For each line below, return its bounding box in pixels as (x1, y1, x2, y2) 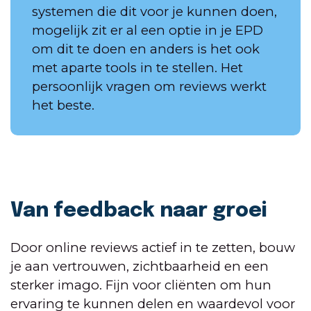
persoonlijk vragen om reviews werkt (31, 78, 267, 94)
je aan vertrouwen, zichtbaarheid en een (10, 258, 269, 274)
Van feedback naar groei (10, 201, 271, 222)
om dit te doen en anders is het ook (31, 40, 260, 57)
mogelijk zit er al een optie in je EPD (31, 22, 263, 38)
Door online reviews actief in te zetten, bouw (10, 239, 295, 255)
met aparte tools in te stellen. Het (31, 59, 243, 76)
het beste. (31, 96, 94, 113)
